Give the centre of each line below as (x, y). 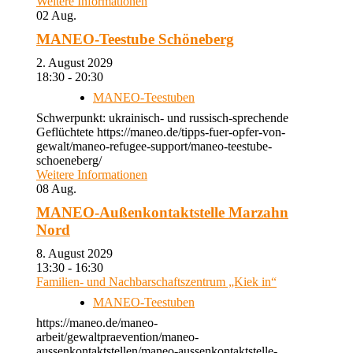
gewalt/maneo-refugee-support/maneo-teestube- (154, 146)
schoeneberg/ (69, 160)
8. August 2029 (81, 253)
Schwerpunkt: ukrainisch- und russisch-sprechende (162, 118)
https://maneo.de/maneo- (97, 323)
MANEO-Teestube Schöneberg (135, 39)
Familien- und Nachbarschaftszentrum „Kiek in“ (156, 282)
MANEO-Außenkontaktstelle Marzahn (162, 212)
